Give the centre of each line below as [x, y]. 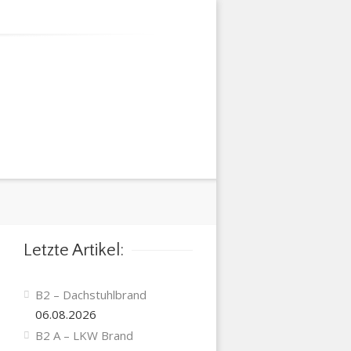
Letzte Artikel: [73, 250]
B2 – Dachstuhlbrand [90, 295]
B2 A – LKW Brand [84, 335]
